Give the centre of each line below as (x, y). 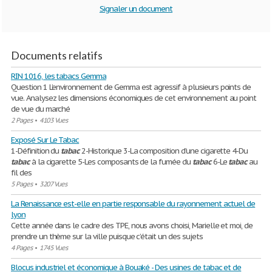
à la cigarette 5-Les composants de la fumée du (111, 162)
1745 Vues (53, 248)
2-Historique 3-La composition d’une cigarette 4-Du (164, 151)
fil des (21, 173)
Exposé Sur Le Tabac (45, 140)
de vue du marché (41, 109)
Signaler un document (136, 9)
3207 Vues (53, 184)
